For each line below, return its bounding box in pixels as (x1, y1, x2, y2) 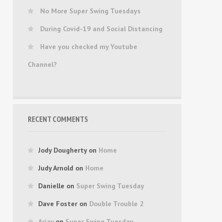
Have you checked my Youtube (40, 42, 137, 51)
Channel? (28, 60, 57, 69)
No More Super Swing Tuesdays (40, 6, 141, 15)
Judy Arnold (38, 164, 73, 172)
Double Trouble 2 (89, 199, 144, 208)
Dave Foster (38, 199, 77, 208)
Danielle (38, 181, 64, 190)
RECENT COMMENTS (28, 114, 88, 124)
